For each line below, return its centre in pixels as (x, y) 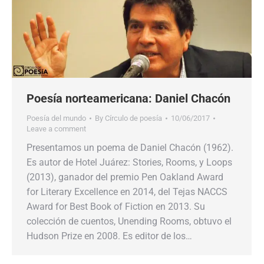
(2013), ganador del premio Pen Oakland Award (125, 177)
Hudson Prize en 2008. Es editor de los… (109, 236)
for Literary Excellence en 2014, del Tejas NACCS (127, 192)
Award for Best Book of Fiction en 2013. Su (116, 207)
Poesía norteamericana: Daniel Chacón (128, 99)
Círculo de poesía (133, 118)
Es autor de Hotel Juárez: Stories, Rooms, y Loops (129, 163)
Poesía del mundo (56, 118)
